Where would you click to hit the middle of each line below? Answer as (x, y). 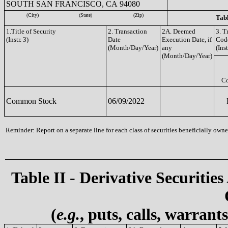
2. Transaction (127, 31)
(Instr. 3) (17, 39)
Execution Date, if (187, 39)
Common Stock (31, 101)
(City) (33, 15)
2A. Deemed (179, 31)
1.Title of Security (31, 31)
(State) (85, 15)
